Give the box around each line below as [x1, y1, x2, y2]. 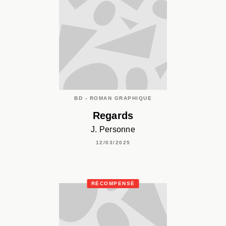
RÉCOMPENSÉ [91, 180, 135, 186]
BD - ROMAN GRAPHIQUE [74, 95, 152, 101]
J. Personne [91, 125, 135, 134]
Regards [92, 110, 134, 122]
